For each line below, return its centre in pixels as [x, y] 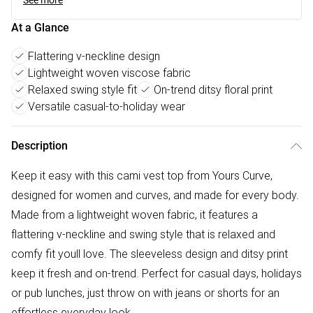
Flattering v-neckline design [94, 56]
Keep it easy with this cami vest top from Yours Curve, [142, 175]
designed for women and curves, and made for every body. [155, 195]
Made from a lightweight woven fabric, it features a [134, 214]
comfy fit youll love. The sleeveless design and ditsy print [150, 254]
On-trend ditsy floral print [213, 89]
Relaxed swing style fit [82, 89]
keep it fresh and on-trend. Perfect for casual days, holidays [156, 273]
